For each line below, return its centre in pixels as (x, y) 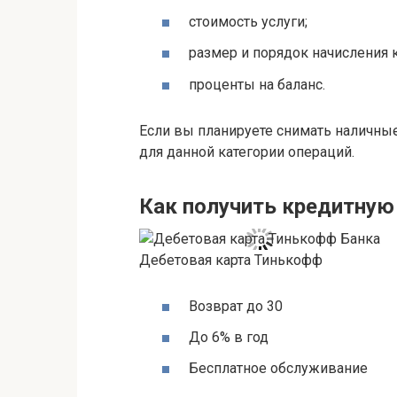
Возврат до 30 (236, 306)
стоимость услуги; (248, 22)
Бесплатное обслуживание (278, 368)
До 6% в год (229, 337)
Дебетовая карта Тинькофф (231, 261)
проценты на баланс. (257, 84)
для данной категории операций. (247, 152)
